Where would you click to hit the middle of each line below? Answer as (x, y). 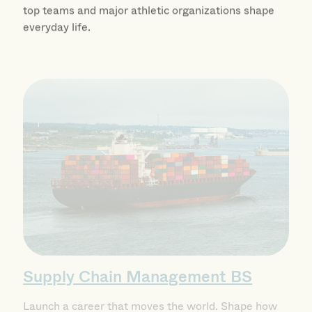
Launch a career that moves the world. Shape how (150, 288)
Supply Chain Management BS (138, 260)
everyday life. (57, 19)
